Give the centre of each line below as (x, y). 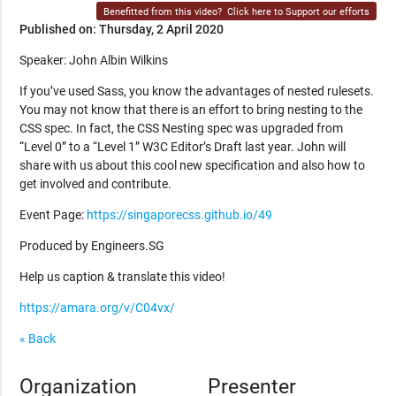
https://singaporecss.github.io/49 (180, 214)
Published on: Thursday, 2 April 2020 (122, 29)
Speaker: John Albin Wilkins (94, 60)
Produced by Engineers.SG (92, 245)
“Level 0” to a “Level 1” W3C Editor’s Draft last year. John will (183, 146)
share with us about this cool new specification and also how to (193, 165)
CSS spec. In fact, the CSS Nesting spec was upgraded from (182, 128)
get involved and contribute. (96, 183)
